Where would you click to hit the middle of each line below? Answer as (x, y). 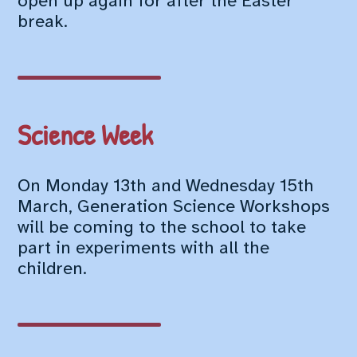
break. (43, 22)
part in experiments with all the (144, 249)
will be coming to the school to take (162, 228)
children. (53, 270)
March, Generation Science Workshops (174, 208)
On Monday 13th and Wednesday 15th (166, 187)
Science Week (86, 135)
